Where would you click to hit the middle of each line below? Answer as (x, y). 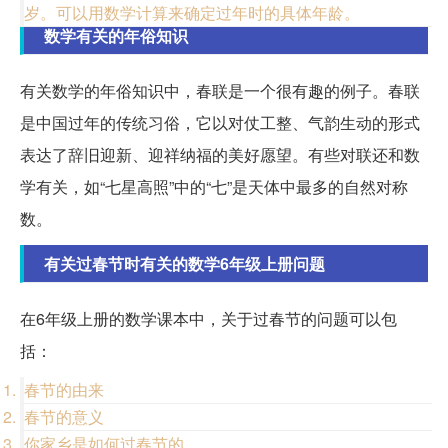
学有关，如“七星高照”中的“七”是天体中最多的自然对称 (214, 187)
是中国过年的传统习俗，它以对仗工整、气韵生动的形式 (220, 123)
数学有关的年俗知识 (116, 36)
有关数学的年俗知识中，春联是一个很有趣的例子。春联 (220, 91)
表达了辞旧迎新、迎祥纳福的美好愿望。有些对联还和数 (220, 155)
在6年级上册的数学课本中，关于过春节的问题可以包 (208, 319)
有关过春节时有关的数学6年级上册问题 (184, 264)
